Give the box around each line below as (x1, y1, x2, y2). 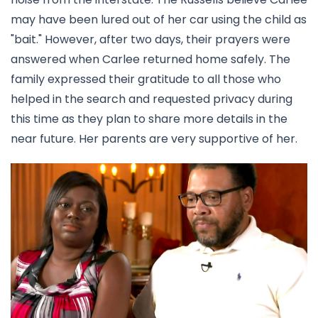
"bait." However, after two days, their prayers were (11, 31, 290, 48)
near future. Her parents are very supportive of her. (11, 131, 300, 148)
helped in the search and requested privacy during (11, 91, 292, 108)
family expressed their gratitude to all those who (11, 71, 281, 88)
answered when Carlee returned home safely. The (11, 51, 290, 68)
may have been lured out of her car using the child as (11, 11, 307, 28)
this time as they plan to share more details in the (11, 111, 287, 128)
